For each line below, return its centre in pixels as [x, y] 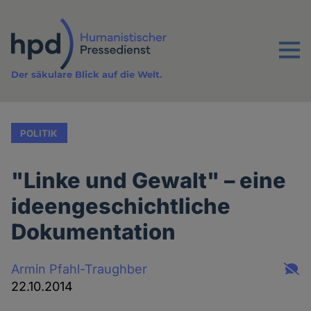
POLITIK [39, 133]
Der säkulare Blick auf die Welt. [87, 75]
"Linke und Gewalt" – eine [149, 180]
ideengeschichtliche [121, 206]
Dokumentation [94, 232]
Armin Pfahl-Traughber [79, 269]
